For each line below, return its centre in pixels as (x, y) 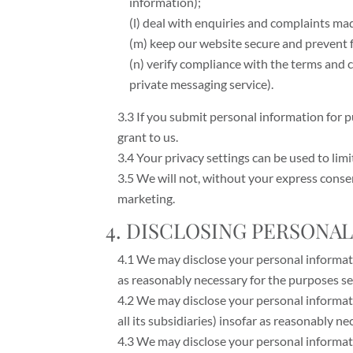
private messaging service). (202, 84)
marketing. (147, 199)
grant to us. (148, 137)
